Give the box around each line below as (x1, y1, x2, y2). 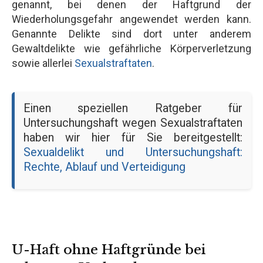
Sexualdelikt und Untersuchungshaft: (23, 145, 242, 159)
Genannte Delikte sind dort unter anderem (12, 27, 251, 40)
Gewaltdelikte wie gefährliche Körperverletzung (12, 42, 251, 55)
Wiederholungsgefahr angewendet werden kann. (12, 12, 251, 25)
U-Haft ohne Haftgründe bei (12, 241, 205, 258)
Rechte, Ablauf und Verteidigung (23, 160, 186, 174)
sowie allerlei (12, 56, 75, 69)
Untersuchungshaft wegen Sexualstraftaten (23, 116, 242, 130)
